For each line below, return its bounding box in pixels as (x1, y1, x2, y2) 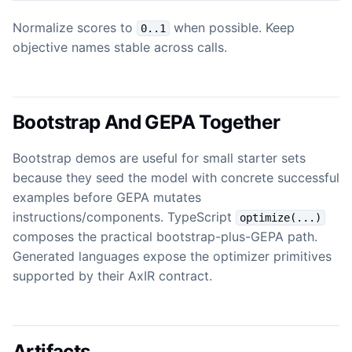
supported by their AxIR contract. (13, 268, 212, 284)
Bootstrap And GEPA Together (13, 110, 280, 134)
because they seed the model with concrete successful (13, 170, 339, 186)
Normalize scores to (13, 19, 137, 35)
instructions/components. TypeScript (13, 209, 236, 225)
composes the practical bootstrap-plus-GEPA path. (13, 229, 317, 245)
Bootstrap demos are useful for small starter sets (13, 150, 306, 167)
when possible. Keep (170, 19, 295, 35)
